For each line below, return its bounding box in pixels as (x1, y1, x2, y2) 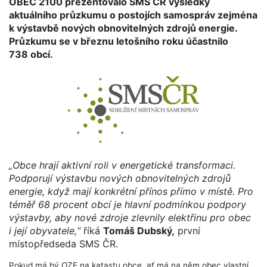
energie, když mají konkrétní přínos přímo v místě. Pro (9, 185, 253, 197)
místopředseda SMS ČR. (9, 237, 118, 250)
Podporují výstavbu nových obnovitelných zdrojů (9, 172, 231, 184)
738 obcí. (9, 48, 53, 60)
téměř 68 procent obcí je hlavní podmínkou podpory (9, 198, 246, 210)
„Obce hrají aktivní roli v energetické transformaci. (9, 159, 235, 171)
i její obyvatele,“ (9, 224, 80, 237)
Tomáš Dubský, (103, 224, 175, 237)
